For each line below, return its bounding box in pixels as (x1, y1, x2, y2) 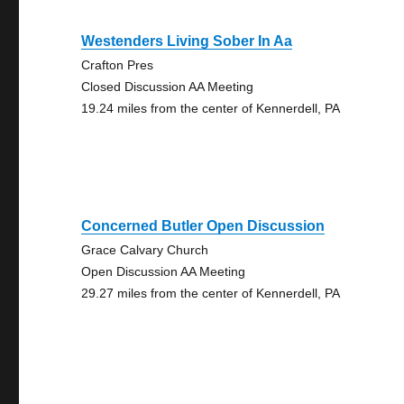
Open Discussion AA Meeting (81, 264, 246, 279)
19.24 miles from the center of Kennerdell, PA (81, 101, 341, 115)
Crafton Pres (81, 58, 154, 72)
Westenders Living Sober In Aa (81, 33, 293, 49)
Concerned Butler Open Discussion (81, 218, 326, 234)
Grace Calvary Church (81, 243, 209, 257)
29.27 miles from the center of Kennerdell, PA (81, 286, 341, 300)
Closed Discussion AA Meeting (81, 79, 254, 94)
